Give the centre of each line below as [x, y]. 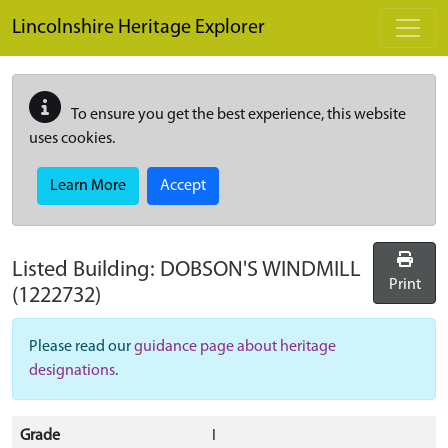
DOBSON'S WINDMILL [260, 270]
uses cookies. [72, 139]
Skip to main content [80, 11]
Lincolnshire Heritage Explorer [138, 28]
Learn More [88, 186]
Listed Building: [86, 270]
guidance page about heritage [235, 347]
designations [72, 371]
